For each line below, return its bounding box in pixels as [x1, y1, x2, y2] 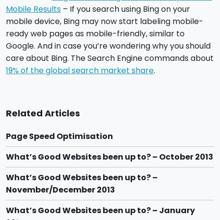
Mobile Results [6, 3, 61, 15]
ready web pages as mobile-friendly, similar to [6, 28, 185, 40]
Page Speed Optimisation [6, 131, 113, 142]
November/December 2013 [6, 184, 115, 196]
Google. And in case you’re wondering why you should [6, 40, 211, 52]
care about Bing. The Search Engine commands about [6, 53, 214, 64]
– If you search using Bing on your [61, 3, 190, 15]
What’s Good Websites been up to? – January [6, 205, 195, 217]
